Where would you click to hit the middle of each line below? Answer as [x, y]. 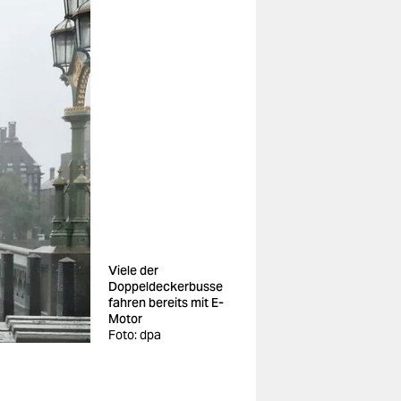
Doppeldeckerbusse [166, 286]
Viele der [133, 270]
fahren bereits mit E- [166, 303]
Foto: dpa [135, 335]
